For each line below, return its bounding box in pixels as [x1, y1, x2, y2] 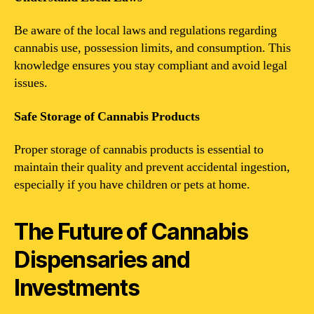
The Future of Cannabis [14, 218, 248, 245]
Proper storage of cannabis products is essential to [14, 142, 264, 158]
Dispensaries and [14, 246, 190, 273]
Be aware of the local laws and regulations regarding [14, 22, 277, 39]
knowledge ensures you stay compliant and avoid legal [14, 57, 287, 74]
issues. [14, 75, 48, 91]
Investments [14, 274, 139, 301]
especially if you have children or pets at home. [14, 177, 250, 193]
